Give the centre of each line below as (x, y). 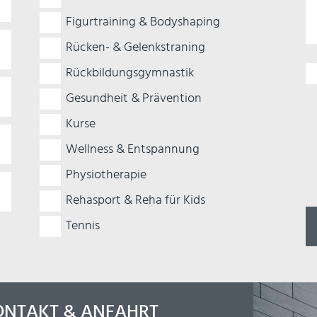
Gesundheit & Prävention (134, 98)
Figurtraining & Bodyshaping (143, 22)
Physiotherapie (106, 175)
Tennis (83, 226)
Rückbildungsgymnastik (130, 73)
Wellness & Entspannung (133, 149)
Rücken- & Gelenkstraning (136, 47)
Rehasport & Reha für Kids (136, 200)
